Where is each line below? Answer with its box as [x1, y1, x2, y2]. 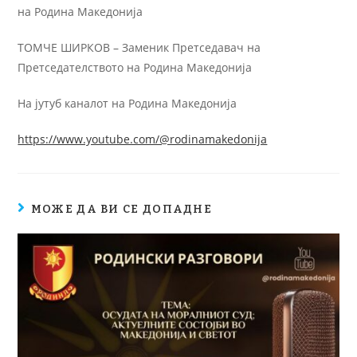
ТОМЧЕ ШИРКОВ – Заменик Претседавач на [18, 40, 261, 56]
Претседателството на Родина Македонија [18, 60, 253, 76]
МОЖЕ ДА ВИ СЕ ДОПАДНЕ [30, 202, 213, 217]
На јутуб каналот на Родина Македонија [18, 96, 237, 112]
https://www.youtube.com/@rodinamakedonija [18, 131, 268, 147]
